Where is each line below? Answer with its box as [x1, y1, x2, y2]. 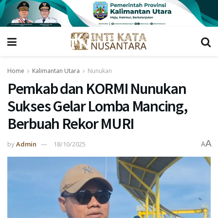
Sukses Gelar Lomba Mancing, [7, 96, 187, 116]
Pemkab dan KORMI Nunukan [7, 79, 186, 99]
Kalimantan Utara [32, 67, 80, 75]
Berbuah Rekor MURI [7, 114, 134, 134]
